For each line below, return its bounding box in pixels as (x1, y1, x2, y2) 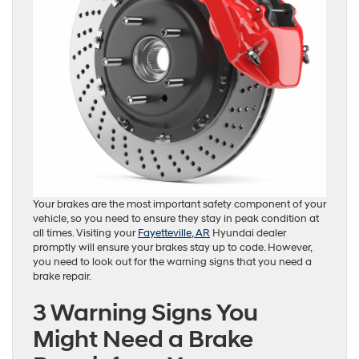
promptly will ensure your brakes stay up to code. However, (33, 240, 312, 254)
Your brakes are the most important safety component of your (33, 197, 326, 211)
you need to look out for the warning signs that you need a (33, 255, 312, 268)
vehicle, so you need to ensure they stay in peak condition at (33, 212, 319, 225)
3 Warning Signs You (33, 297, 258, 328)
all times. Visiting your (33, 226, 138, 240)
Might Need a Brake (33, 324, 253, 354)
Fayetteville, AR (138, 226, 210, 240)
